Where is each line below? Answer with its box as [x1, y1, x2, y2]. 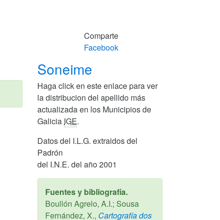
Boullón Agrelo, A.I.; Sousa [45, 197, 139, 209]
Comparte [84, 29, 118, 41]
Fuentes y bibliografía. [45, 186, 128, 197]
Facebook [84, 41, 118, 53]
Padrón [37, 146, 63, 158]
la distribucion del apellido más [37, 91, 145, 103]
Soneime [37, 58, 96, 79]
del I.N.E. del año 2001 [37, 158, 117, 170]
